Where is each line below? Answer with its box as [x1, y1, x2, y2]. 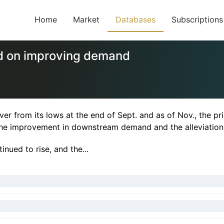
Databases [115, 14, 155, 24]
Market [73, 14, 99, 24]
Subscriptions [171, 14, 223, 24]
